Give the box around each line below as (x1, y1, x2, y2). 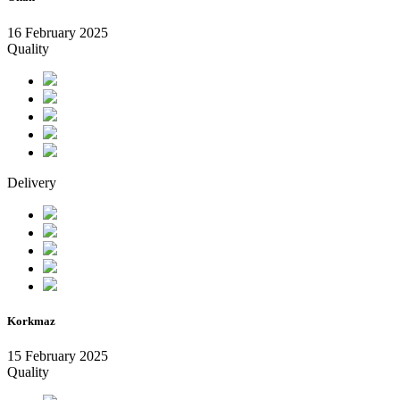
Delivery (7, 174, 56, 190)
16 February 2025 (7, 24, 108, 40)
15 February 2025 (7, 347, 108, 363)
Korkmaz (7, 313, 55, 328)
